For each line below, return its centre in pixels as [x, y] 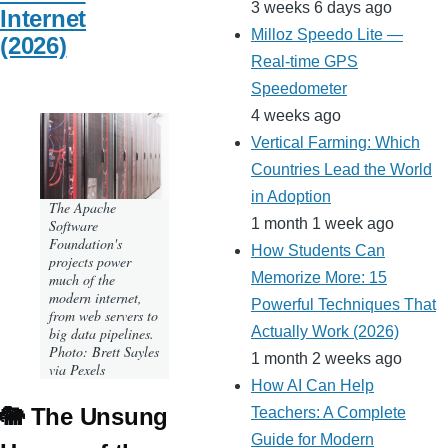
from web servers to [103, 315]
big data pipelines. [101, 333]
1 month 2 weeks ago [326, 359]
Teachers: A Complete [328, 413]
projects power [90, 261]
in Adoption [291, 197]
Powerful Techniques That [343, 305]
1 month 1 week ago [322, 224]
